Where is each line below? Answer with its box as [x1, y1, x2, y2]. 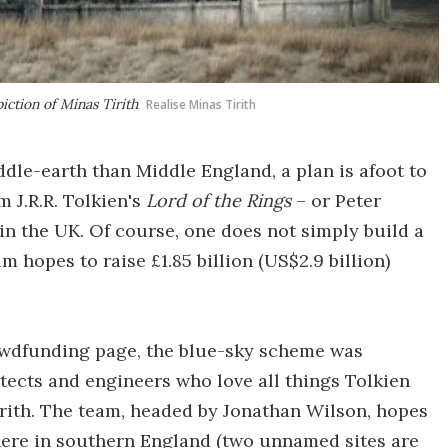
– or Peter [291, 189, 381, 212]
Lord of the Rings [146, 189, 291, 212]
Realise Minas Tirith [146, 96, 256, 113]
